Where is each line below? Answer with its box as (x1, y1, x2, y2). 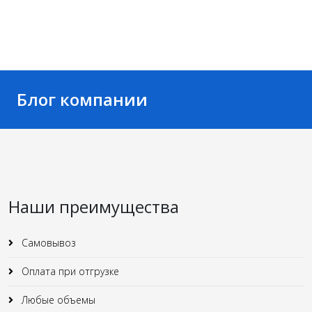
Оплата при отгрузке (19, 264, 119, 278)
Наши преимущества (8, 194, 179, 218)
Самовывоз (19, 235, 76, 249)
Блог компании (17, 87, 148, 111)
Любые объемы (19, 292, 95, 306)
